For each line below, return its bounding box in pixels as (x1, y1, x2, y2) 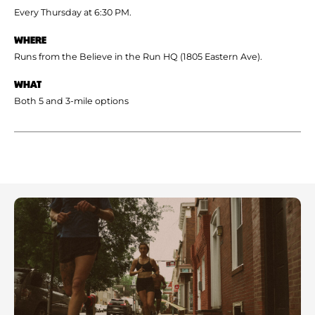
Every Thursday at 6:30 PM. (14, 6, 131, 18)
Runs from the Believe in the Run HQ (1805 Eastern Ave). (14, 51, 262, 62)
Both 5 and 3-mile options (14, 95, 129, 106)
